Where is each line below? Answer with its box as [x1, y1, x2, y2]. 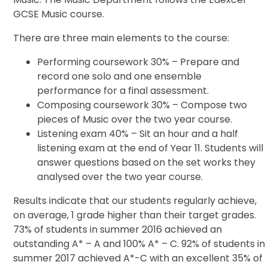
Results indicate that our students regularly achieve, [13, 194, 257, 208]
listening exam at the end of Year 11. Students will [37, 141, 264, 156]
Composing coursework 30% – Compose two [37, 98, 248, 112]
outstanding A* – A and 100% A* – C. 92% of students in [13, 237, 266, 251]
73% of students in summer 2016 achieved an [13, 223, 223, 237]
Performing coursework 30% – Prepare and [37, 55, 240, 69]
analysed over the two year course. [37, 170, 203, 184]
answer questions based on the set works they [37, 156, 256, 170]
